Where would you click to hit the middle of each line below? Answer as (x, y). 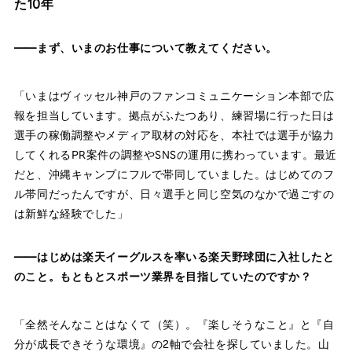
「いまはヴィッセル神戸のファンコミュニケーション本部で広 (174, 95)
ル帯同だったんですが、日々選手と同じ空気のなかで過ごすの (174, 193)
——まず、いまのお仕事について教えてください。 (145, 47)
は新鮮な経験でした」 (71, 213)
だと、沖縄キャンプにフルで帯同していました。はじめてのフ (174, 174)
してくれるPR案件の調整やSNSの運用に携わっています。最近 (175, 154)
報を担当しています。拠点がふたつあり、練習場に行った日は (174, 115)
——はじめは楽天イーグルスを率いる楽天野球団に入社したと (174, 256)
